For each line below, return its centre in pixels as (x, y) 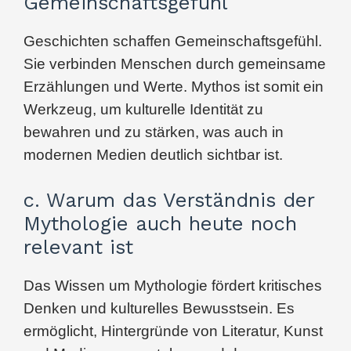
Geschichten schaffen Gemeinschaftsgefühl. (173, 41)
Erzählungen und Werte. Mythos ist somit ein (174, 86)
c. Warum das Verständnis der (169, 199)
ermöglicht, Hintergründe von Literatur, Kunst (173, 331)
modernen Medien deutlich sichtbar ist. (153, 154)
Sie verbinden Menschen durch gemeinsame (175, 63)
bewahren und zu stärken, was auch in (154, 132)
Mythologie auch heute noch (160, 223)
